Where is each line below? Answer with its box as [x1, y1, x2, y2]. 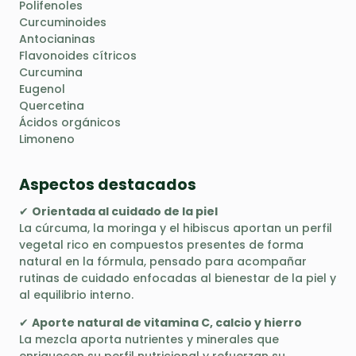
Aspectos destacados [19, 173, 196, 195]
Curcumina [19, 64, 83, 81]
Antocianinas [19, 31, 95, 48]
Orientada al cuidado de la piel [32, 203, 218, 220]
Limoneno [19, 131, 75, 148]
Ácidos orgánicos [19, 114, 121, 131]
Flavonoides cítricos [19, 48, 137, 64]
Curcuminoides [19, 14, 106, 31]
